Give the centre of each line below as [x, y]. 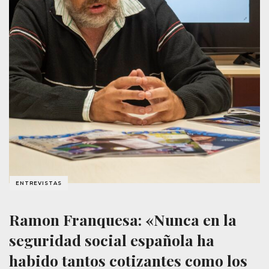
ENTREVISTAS [39, 183]
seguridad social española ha [112, 240]
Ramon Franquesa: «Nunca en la [123, 219]
